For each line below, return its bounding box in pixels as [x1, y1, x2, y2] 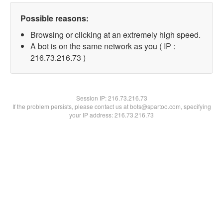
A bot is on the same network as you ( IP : [30, 40, 175, 52]
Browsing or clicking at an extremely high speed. [30, 29, 201, 40]
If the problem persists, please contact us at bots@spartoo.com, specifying [12, 102, 211, 111]
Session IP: [76, 94, 108, 102]
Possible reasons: [20, 12, 89, 24]
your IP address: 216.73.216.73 [69, 111, 154, 119]
